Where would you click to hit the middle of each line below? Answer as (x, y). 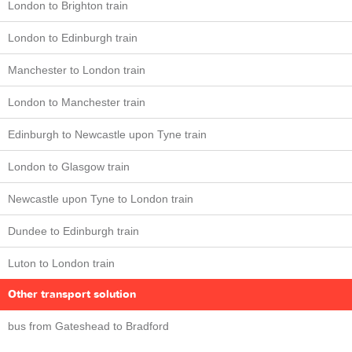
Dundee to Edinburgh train (73, 231)
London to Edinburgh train (73, 38)
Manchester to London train (77, 70)
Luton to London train (61, 264)
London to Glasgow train (69, 167)
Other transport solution (72, 295)
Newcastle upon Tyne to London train (101, 199)
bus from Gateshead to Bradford (88, 326)
